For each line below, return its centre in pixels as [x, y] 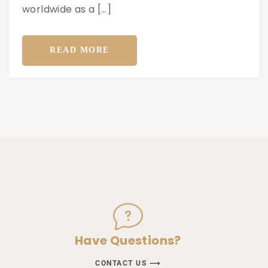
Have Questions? [128, 241]
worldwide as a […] [67, 9]
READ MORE [80, 50]
